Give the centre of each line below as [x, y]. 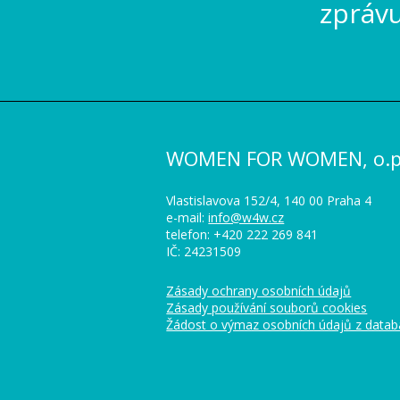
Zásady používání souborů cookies [267, 308]
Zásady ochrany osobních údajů [259, 291]
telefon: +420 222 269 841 [242, 235]
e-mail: [187, 218]
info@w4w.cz [246, 218]
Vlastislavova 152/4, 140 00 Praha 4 [269, 201]
